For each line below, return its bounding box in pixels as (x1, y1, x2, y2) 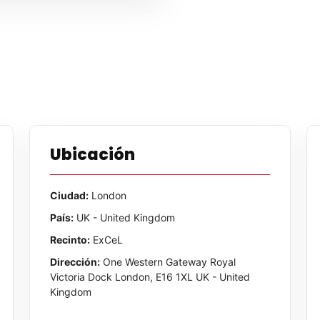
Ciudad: (50, 189, 89, 201)
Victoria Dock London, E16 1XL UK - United (50, 271, 251, 283)
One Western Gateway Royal (100, 256, 236, 268)
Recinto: (50, 234, 91, 246)
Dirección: (50, 256, 101, 268)
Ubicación (50, 144, 136, 166)
